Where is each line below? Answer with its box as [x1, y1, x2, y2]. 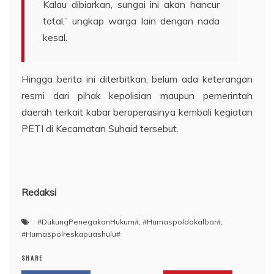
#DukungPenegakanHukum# [37, 217, 139, 226]
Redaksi [21, 185, 56, 198]
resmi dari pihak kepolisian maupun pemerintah [21, 89, 253, 102]
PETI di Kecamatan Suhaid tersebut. [21, 122, 179, 135]
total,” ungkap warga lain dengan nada [43, 14, 220, 27]
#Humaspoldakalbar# [143, 217, 221, 226]
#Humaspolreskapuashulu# [21, 229, 120, 239]
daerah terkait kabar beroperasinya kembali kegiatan [21, 105, 253, 118]
